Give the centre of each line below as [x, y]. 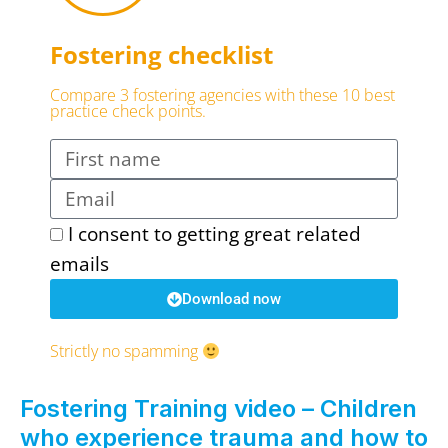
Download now [231, 298]
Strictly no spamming [126, 351]
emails [79, 264]
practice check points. [128, 111]
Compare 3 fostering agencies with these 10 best [222, 95]
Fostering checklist [161, 55]
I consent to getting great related [214, 234]
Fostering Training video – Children [218, 409]
